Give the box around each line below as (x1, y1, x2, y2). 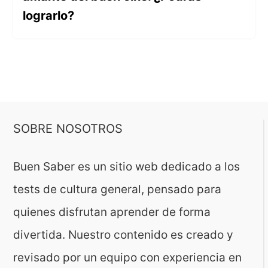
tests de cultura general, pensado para (13, 182, 222, 197)
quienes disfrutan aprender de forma (13, 205, 211, 220)
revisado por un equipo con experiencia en (13, 251, 242, 265)
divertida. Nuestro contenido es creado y (13, 228, 234, 242)
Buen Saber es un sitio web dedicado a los (13, 160, 240, 174)
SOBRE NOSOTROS (13, 121, 123, 136)
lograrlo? (23, 8, 75, 23)
